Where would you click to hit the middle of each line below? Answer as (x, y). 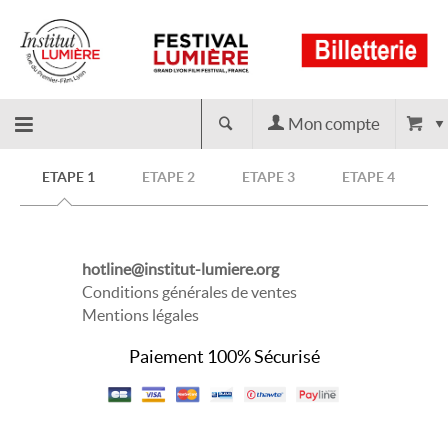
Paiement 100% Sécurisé (224, 356)
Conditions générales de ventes (189, 291)
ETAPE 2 (169, 176)
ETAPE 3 (269, 176)
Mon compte (334, 123)
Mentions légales (140, 314)
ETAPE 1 (69, 176)
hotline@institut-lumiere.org (180, 268)
